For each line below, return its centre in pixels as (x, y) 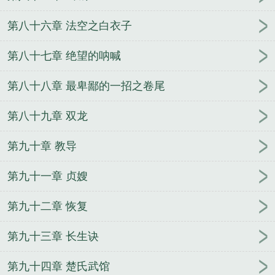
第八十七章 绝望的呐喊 (64, 56)
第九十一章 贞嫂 (48, 176)
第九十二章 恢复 (48, 206)
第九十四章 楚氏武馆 (59, 266)
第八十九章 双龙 (48, 116)
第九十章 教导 (42, 146)
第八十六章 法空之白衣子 (70, 25)
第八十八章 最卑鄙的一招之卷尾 (86, 86)
